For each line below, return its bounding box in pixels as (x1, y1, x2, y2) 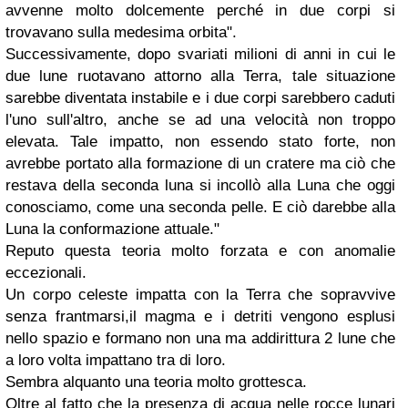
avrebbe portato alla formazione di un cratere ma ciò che (5, 154, 395, 172)
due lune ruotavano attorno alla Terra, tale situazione (5, 66, 395, 85)
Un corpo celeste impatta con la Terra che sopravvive (5, 285, 395, 303)
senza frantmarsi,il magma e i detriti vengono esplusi (5, 307, 395, 325)
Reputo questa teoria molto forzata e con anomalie (5, 241, 395, 260)
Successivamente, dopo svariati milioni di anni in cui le (5, 45, 395, 63)
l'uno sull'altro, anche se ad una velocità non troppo (5, 110, 395, 128)
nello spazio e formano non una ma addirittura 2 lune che (5, 329, 395, 347)
